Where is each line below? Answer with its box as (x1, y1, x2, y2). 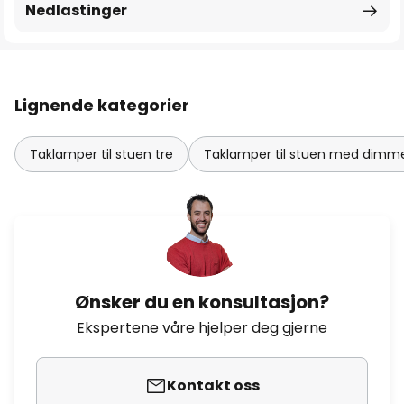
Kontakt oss (166, 375, 260, 396)
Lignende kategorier (14, 94, 189, 116)
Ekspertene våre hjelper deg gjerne (77, 317, 327, 338)
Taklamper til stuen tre (30, 145, 173, 163)
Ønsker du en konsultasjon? (75, 289, 329, 315)
